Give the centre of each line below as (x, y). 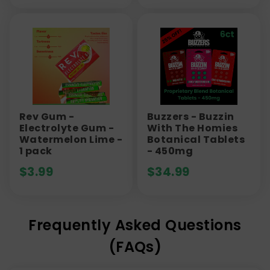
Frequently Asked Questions (135, 225)
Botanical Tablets (196, 139)
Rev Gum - (47, 116)
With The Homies (193, 128)
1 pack (36, 151)
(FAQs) (135, 246)
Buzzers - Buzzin (191, 116)
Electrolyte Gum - (67, 128)
